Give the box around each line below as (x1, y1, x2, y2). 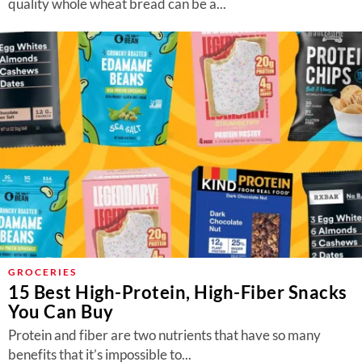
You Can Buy (8, 301, 114, 322)
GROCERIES (8, 266, 77, 278)
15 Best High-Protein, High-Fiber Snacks (8, 281, 347, 303)
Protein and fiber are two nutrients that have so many (8, 326, 321, 343)
